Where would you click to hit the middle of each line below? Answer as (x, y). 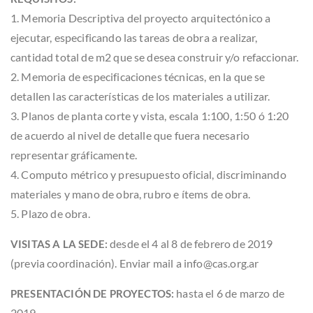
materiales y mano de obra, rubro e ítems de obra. (130, 194)
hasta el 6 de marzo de (229, 293)
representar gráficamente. (74, 154)
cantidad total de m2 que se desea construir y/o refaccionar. (155, 57)
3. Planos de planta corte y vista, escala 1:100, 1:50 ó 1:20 (150, 115)
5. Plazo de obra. (50, 213)
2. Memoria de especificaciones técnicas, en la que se (138, 76)
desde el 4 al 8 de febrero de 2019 (190, 243)
